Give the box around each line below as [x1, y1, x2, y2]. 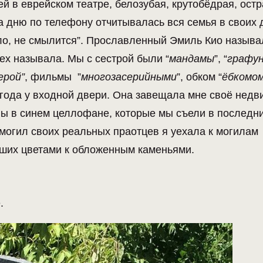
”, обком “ [177, 71, 222, 83]
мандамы [169, 53, 214, 65]
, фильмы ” [25, 71, 81, 83]
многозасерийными [81, 71, 177, 83]
